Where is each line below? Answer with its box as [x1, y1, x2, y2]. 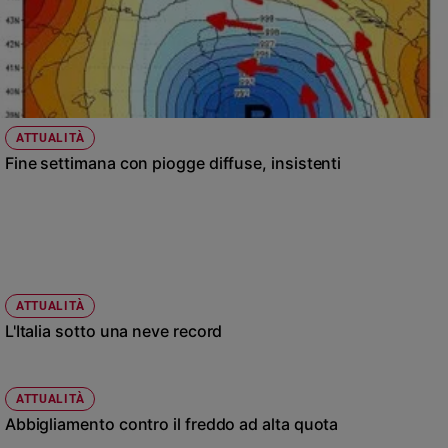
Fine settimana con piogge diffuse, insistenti [4, 152, 342, 173]
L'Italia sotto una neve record [4, 320, 223, 341]
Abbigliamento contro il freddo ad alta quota [4, 413, 339, 434]
